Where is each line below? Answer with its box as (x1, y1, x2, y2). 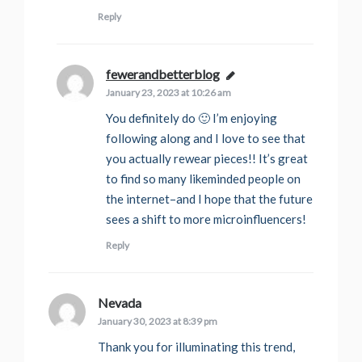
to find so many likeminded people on (106, 171, 301, 187)
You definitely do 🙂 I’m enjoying (106, 111, 277, 126)
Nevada (98, 295, 141, 311)
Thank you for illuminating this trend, (98, 339, 295, 355)
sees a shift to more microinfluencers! (106, 212, 306, 227)
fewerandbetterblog (106, 66, 220, 82)
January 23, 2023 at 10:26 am (106, 86, 231, 99)
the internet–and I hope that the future (106, 192, 313, 207)
